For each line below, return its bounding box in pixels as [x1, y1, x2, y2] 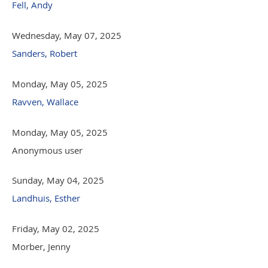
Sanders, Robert [12, 47, 77, 59]
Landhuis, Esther [12, 191, 80, 204]
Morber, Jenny [12, 240, 71, 252]
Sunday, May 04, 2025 [12, 173, 104, 186]
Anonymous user [12, 144, 83, 156]
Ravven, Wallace [12, 95, 78, 108]
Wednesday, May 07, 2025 [12, 29, 121, 41]
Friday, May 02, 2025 [12, 222, 99, 234]
